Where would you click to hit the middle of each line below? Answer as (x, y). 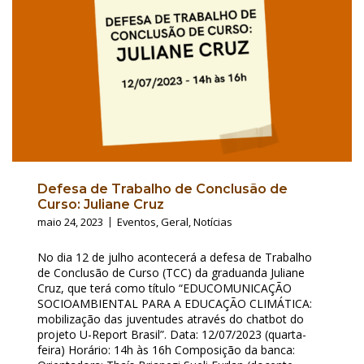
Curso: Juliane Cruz (101, 204)
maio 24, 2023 (70, 221)
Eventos (136, 221)
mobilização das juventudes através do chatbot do (171, 318)
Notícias (213, 221)
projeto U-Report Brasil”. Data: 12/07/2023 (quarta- (172, 334)
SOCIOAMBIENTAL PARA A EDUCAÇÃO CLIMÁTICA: (175, 303)
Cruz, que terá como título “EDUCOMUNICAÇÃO (165, 288)
